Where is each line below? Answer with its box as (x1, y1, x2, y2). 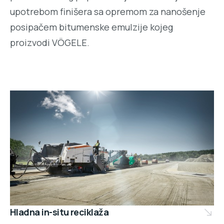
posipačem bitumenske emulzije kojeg (10, 21, 173, 33)
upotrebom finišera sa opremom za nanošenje (10, 5, 205, 18)
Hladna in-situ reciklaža (10, 205, 109, 218)
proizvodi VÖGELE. (10, 36, 89, 49)
